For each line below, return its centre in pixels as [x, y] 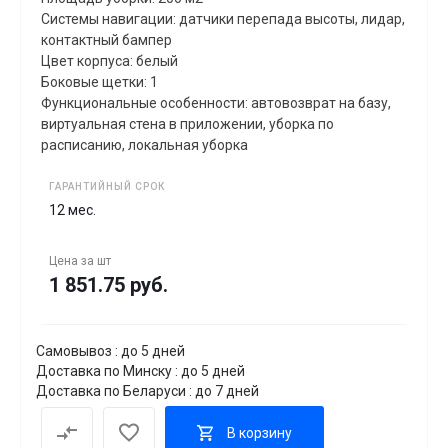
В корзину [259, 432]
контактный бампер [106, 39]
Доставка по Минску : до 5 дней [140, 370]
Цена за [73, 260]
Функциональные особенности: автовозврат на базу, [216, 102]
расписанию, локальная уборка [144, 144]
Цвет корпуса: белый [109, 60]
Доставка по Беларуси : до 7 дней [147, 390]
